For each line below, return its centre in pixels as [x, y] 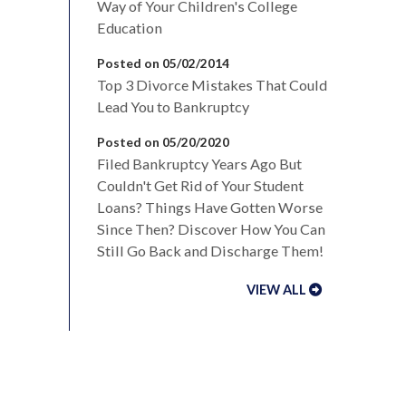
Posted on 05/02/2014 [163, 63]
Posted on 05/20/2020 [163, 141]
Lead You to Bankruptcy [173, 106]
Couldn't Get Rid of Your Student [200, 185]
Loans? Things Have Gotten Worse [210, 207]
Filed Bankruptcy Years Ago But [199, 163]
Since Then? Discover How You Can [211, 228]
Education [130, 27]
